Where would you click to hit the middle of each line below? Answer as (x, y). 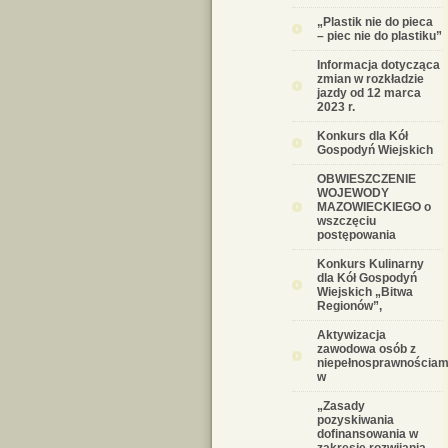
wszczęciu (346, 221)
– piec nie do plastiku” (379, 36)
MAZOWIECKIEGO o (374, 207)
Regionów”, (349, 306)
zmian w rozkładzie (370, 79)
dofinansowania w (367, 434)
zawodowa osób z (366, 349)
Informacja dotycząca (378, 65)
